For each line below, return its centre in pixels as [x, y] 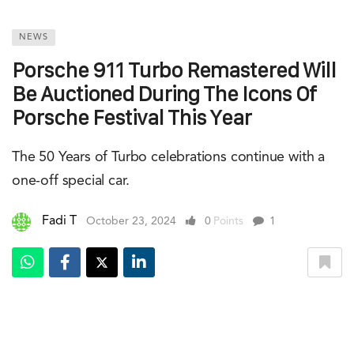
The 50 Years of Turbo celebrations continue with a [169, 157]
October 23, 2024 [131, 221]
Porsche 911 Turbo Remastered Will [174, 70]
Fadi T [59, 221]
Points [228, 221]
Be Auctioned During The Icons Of [164, 93]
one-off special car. [71, 181]
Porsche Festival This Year [132, 117]
